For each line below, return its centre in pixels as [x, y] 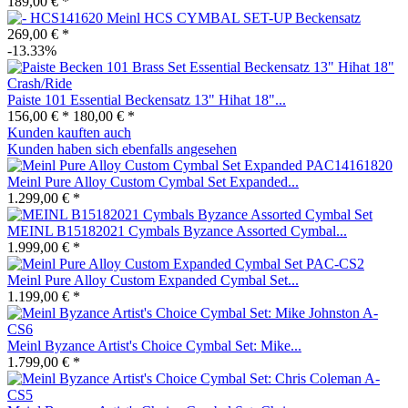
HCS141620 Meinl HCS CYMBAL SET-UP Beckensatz [195, 17]
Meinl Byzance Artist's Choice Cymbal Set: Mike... [154, 345]
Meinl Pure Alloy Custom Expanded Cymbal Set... [153, 280]
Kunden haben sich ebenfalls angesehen [122, 148]
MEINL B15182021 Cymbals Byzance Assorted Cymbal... [177, 230]
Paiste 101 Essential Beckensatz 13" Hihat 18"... [147, 99]
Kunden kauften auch [69, 132]
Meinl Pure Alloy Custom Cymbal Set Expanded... [153, 181]
